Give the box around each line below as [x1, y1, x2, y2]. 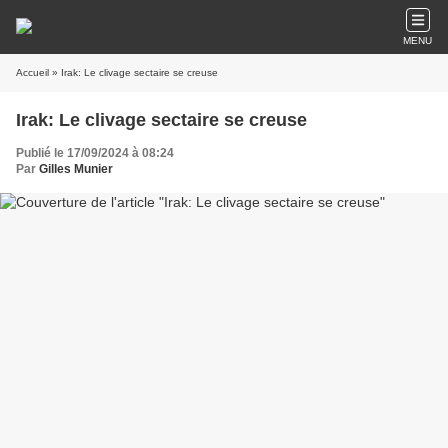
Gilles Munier [39, 162, 113, 176]
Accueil [16, 67, 49, 78]
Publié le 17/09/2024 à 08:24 [16, 146, 174, 160]
